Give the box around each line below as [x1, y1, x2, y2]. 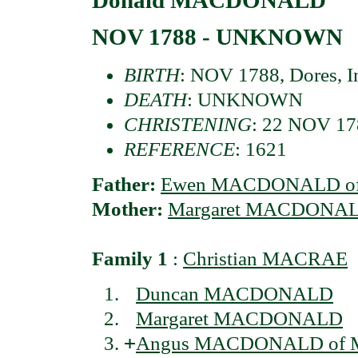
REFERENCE [124, 137, 235, 160]
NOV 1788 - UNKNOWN [92, 24, 343, 50]
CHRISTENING [124, 113, 252, 135]
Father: [92, 173, 161, 196]
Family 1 [92, 248, 168, 270]
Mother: [92, 198, 168, 221]
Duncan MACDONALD [136, 283, 333, 305]
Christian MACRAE [183, 248, 348, 270]
